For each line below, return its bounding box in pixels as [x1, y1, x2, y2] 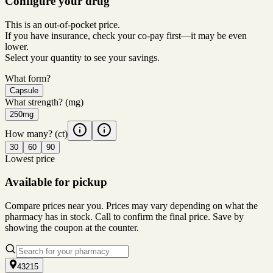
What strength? [5, 96, 63, 107]
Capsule [10, 85, 38, 95]
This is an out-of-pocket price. [5, 19, 120, 30]
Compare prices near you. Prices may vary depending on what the [5, 200, 258, 211]
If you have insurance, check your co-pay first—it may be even [5, 30, 247, 41]
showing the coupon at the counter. [5, 222, 139, 233]
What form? [5, 73, 51, 83]
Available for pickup [5, 175, 107, 189]
